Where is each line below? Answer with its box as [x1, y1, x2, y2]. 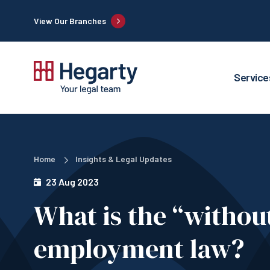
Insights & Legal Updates [75, 154, 172, 165]
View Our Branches [34, 16, 106, 26]
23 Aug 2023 [46, 176, 99, 188]
